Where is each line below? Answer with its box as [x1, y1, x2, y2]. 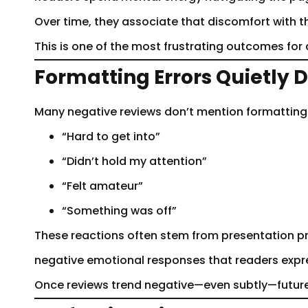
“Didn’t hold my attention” [62, 153, 207, 169]
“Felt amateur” [62, 177, 143, 194]
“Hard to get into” [62, 128, 160, 144]
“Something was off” [62, 202, 177, 219]
